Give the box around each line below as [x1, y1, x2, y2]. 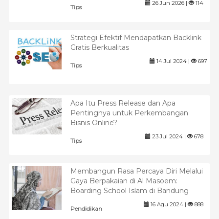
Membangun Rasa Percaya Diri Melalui [70, 166, 203, 175]
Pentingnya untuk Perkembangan [70, 108, 188, 117]
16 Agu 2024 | [149, 200, 188, 208]
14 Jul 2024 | [154, 58, 191, 65]
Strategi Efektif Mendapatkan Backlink [70, 33, 202, 43]
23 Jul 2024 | [150, 132, 187, 140]
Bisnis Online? [70, 118, 117, 127]
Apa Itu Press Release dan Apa [70, 98, 175, 108]
